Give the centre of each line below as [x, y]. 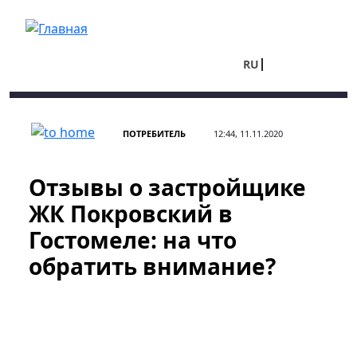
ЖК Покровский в [131, 214]
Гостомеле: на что [133, 240]
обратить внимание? [152, 266]
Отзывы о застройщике [167, 187]
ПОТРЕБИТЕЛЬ [154, 133]
